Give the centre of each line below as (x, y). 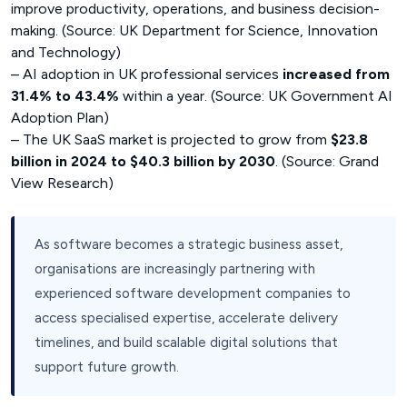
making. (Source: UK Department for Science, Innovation (194, 30)
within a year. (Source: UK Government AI (256, 95)
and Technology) (66, 52)
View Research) (62, 183)
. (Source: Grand (327, 161)
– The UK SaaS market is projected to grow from (171, 139)
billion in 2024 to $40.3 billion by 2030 (143, 161)
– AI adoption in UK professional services (147, 74)
